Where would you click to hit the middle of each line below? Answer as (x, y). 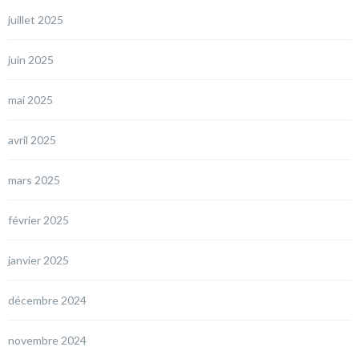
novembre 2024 (47, 341)
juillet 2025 (36, 20)
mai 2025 (30, 100)
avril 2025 (32, 140)
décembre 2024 (47, 301)
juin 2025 (31, 60)
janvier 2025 (38, 260)
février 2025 (38, 220)
